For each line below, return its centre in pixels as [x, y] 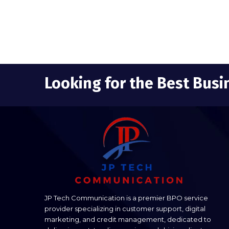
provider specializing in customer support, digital [125, 208]
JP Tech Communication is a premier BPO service [126, 198]
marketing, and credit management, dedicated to [128, 219]
